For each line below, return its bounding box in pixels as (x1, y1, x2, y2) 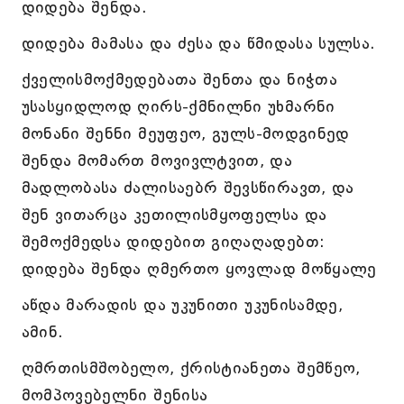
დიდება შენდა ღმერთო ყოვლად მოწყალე (21, 259, 377, 279)
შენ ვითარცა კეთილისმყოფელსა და (21, 205, 327, 225)
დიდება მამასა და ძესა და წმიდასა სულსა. (21, 33, 376, 53)
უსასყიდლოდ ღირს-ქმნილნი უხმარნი (21, 96, 335, 116)
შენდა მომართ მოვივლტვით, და (21, 151, 293, 170)
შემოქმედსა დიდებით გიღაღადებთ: (21, 232, 326, 252)
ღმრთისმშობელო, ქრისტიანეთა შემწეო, (21, 358, 361, 378)
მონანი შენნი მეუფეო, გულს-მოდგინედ (21, 124, 350, 143)
